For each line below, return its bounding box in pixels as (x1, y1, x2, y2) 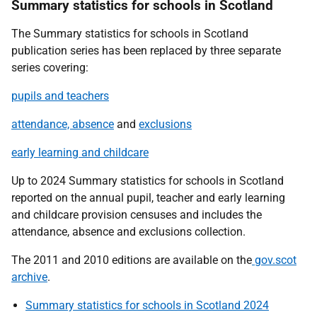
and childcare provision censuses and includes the (11, 208, 262, 221)
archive (11, 270, 47, 284)
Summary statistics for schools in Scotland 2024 (25, 299, 269, 312)
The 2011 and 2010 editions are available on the (11, 253, 252, 267)
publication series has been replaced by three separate (11, 44, 281, 57)
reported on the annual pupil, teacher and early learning (11, 191, 285, 204)
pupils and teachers (11, 89, 109, 103)
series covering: (11, 61, 88, 74)
